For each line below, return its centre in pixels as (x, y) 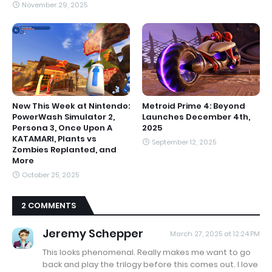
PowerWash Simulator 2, (63, 117)
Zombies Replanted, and (64, 149)
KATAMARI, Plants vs (54, 138)
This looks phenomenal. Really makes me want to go (147, 252)
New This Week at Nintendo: (71, 106)
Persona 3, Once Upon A (62, 127)
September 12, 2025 (184, 142)
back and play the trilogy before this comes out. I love (150, 264)
